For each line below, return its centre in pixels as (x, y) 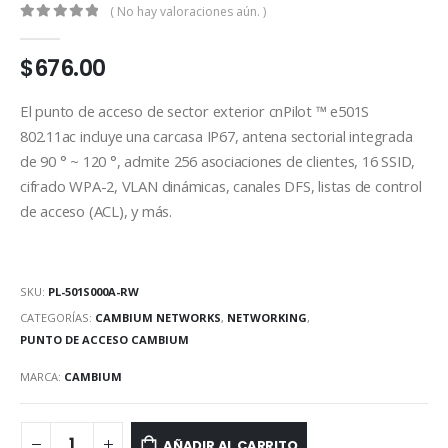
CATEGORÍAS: (57, 317)
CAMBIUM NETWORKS (158, 317)
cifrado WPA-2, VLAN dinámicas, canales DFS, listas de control (221, 185)
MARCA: (42, 376)
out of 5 (72, 30)
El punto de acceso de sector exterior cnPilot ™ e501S (195, 110)
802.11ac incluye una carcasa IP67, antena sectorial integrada (216, 135)
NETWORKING (267, 317)
